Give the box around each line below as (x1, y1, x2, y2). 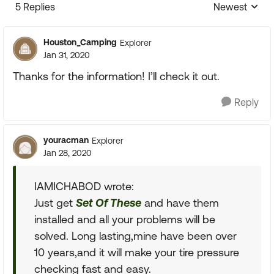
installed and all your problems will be (34, 213, 215, 226)
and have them (141, 196, 219, 209)
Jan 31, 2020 (43, 50, 90, 60)
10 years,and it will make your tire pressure (34, 246, 239, 259)
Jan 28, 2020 (43, 148, 92, 158)
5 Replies (15, 1, 55, 12)
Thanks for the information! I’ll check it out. (13, 70, 220, 83)
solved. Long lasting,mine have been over (34, 229, 237, 242)
